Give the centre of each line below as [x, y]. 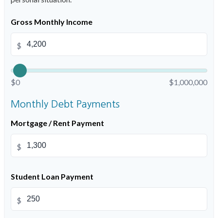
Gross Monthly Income [52, 22]
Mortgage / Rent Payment [57, 123]
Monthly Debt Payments [65, 104]
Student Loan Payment [52, 176]
